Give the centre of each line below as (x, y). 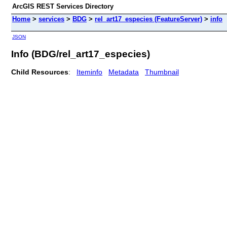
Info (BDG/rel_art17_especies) (81, 54)
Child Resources (40, 72)
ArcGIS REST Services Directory (63, 6)
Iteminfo (89, 72)
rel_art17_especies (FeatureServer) (148, 19)
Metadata (124, 72)
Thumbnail (162, 72)
